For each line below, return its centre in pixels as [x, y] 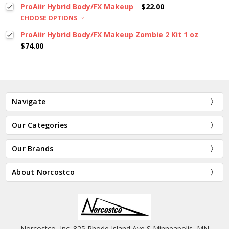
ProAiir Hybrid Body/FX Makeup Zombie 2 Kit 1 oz [109, 34]
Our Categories [40, 125]
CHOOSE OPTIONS [49, 18]
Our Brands [33, 148]
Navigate [29, 101]
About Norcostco [43, 172]
